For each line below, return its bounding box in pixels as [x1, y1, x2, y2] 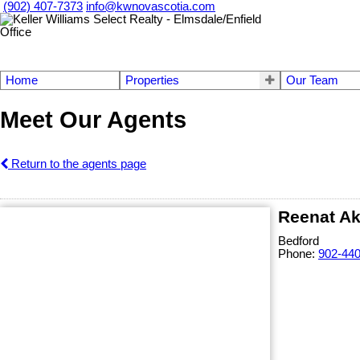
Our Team [286, 74, 339, 87]
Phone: [278, 247, 318, 260]
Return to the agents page [8, 157, 146, 170]
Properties [125, 74, 179, 87]
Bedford [278, 234, 319, 247]
